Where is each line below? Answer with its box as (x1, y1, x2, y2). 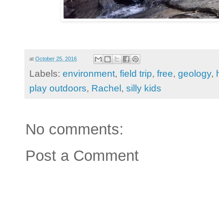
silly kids (126, 83, 161, 94)
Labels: (29, 68, 63, 79)
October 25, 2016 (35, 55, 77, 62)
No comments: (25, 121, 124, 138)
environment (63, 68, 115, 79)
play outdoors (29, 83, 87, 94)
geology (178, 68, 211, 79)
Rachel (91, 83, 121, 94)
